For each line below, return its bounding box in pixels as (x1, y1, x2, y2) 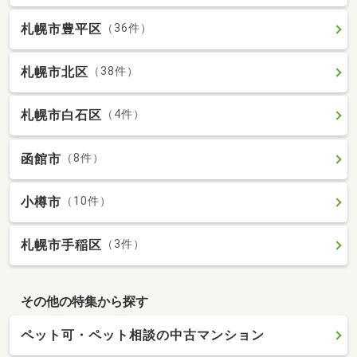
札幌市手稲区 (21, 237, 102, 253)
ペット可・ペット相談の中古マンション (21, 328, 265, 343)
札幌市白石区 (21, 108, 102, 124)
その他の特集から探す (20, 293, 148, 309)
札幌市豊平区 (21, 21, 102, 37)
